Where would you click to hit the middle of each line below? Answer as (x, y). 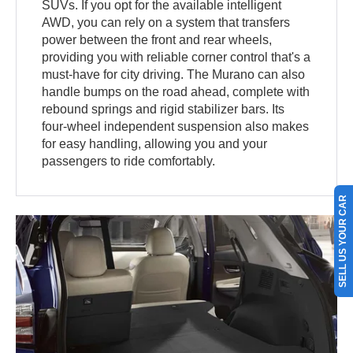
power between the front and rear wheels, (157, 40)
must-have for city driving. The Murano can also (174, 75)
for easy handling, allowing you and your (155, 144)
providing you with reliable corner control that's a (176, 58)
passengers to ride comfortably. (129, 162)
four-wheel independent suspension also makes (176, 127)
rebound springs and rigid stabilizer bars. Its (163, 110)
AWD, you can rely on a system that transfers (166, 23)
